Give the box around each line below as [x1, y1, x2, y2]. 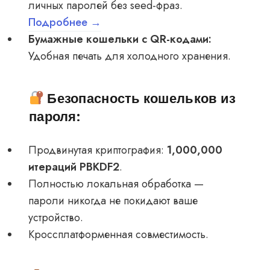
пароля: [29, 107, 80, 125]
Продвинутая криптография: [28, 142, 167, 159]
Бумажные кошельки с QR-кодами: [28, 31, 212, 48]
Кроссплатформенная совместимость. [28, 227, 209, 243]
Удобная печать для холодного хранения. [28, 48, 231, 64]
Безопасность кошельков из [44, 89, 236, 107]
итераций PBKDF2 [28, 159, 119, 175]
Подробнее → [28, 14, 101, 31]
